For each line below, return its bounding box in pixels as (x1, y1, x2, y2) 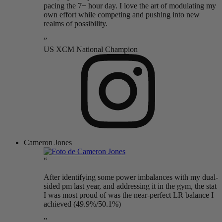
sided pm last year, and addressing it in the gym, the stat (44, 182, 217, 191)
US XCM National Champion (44, 45, 138, 54)
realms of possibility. (44, 19, 108, 28)
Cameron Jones (24, 138, 72, 147)
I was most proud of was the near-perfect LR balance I (44, 191, 214, 200)
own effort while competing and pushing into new (44, 10, 200, 19)
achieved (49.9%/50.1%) (44, 200, 121, 209)
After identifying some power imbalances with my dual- (44, 173, 218, 182)
